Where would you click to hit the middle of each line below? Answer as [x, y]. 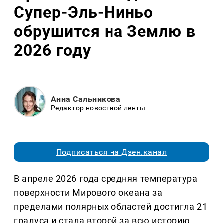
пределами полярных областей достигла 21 [111, 207]
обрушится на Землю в [105, 31]
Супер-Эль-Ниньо [84, 12]
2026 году [53, 50]
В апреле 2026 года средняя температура [106, 179]
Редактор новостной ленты [98, 107]
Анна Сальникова [86, 99]
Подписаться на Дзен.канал [111, 152]
